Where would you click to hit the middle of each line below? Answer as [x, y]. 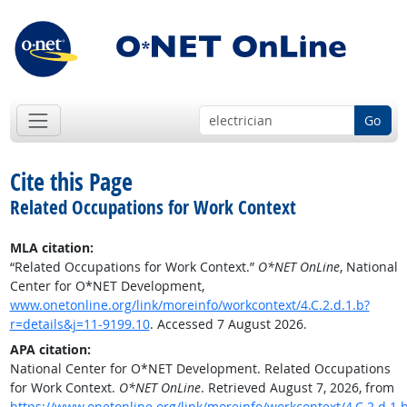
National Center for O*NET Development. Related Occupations [200, 369]
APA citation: [50, 350]
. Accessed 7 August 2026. [228, 324]
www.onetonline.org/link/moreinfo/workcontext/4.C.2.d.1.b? [189, 305]
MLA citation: [51, 248]
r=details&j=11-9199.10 [79, 324]
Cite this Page [71, 182]
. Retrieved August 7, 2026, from [297, 388]
